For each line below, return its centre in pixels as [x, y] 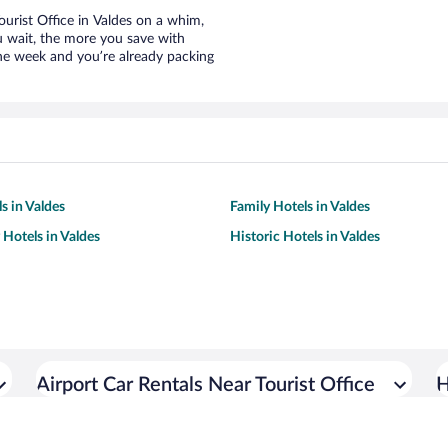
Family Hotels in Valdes [300, 207]
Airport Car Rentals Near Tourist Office [205, 385]
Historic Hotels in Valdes [305, 237]
